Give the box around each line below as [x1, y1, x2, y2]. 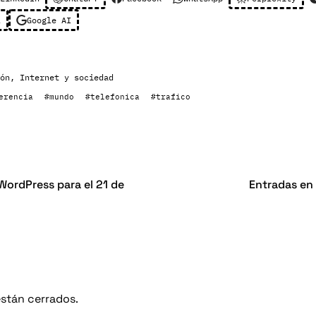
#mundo [44, 92, 74, 102]
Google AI [27, 14, 71, 25]
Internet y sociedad [20, 72, 114, 83]
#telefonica [85, 92, 140, 102]
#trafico [151, 92, 190, 102]
